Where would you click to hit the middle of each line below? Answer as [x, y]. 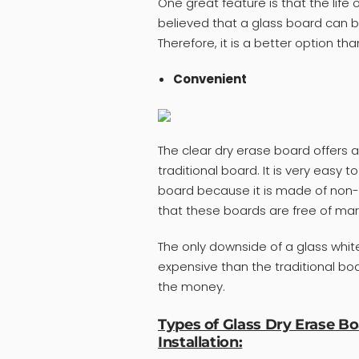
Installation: [200, 342]
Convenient [210, 79]
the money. [192, 286]
